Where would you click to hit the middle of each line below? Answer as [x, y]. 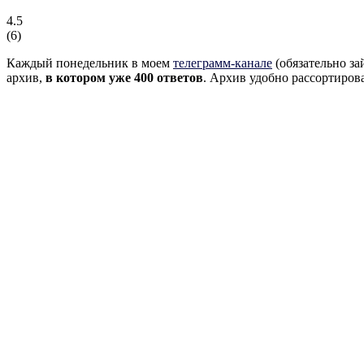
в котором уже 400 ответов [124, 77]
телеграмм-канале [223, 63]
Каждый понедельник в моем [90, 63]
